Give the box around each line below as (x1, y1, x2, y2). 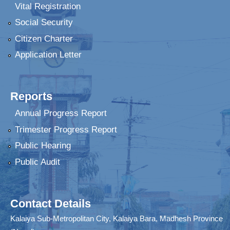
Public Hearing (14, 141, 71, 151)
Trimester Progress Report (14, 124, 117, 135)
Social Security (14, 17, 73, 28)
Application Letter (14, 50, 82, 60)
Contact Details (10, 197, 91, 210)
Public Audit (14, 157, 60, 167)
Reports (10, 90, 52, 103)
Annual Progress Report (14, 108, 107, 119)
